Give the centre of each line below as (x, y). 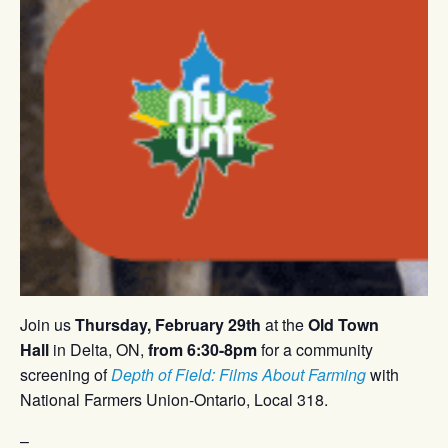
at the (284, 324)
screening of (63, 374)
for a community (315, 349)
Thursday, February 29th (168, 324)
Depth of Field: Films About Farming (238, 374)
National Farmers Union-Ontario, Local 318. (174, 399)
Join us (47, 324)
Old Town (343, 324)
